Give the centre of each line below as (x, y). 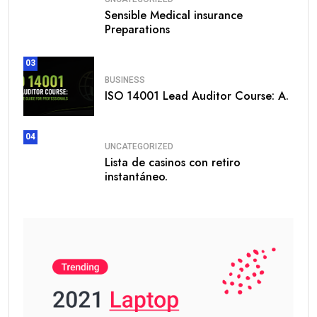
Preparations (137, 30)
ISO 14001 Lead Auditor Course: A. (197, 96)
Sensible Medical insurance (174, 16)
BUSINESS (125, 80)
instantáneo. (136, 177)
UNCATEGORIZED (139, 147)
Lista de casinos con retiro (173, 163)
